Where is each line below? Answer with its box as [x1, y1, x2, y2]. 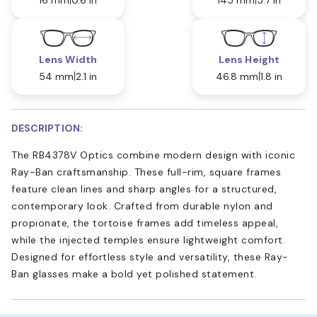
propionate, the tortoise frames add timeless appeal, [11, 216, 278, 229]
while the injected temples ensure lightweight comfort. [11, 233, 285, 246]
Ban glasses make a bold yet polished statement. [11, 267, 257, 280]
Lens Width [39, 52, 97, 66]
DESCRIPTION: [11, 121, 83, 134]
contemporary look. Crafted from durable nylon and [11, 199, 273, 212]
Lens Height [219, 52, 279, 66]
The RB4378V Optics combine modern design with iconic [11, 148, 295, 161]
